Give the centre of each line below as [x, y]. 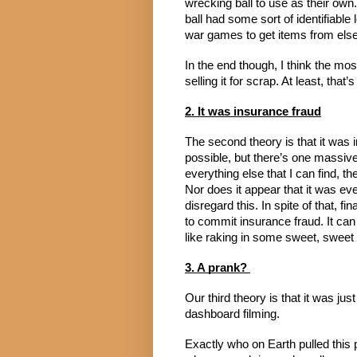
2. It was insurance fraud [253, 112]
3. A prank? [218, 268]
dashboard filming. [232, 314]
